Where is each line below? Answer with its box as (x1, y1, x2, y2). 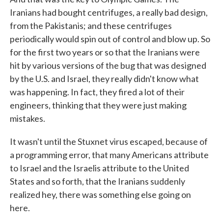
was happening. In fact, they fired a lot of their (10, 86, 185, 97)
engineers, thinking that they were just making (10, 100, 187, 110)
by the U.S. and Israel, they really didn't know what (10, 73, 199, 84)
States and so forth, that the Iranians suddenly (10, 176, 185, 187)
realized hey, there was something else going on (10, 189, 191, 200)
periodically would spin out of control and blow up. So (10, 33, 210, 44)
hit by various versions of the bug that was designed (10, 60, 206, 71)
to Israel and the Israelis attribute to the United (10, 163, 189, 173)
